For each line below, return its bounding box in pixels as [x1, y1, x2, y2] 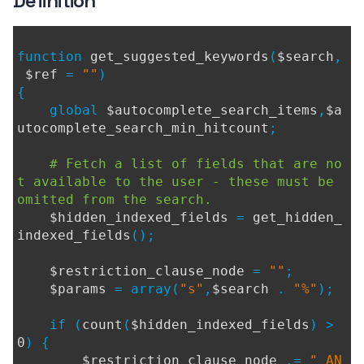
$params [50, 281, 115, 297]
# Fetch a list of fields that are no [50, 156, 342, 171]
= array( [115, 281, 180, 297]
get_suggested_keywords [90, 49, 269, 64]
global [17, 102, 106, 118]
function [17, 49, 90, 64]
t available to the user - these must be [17, 174, 342, 189]
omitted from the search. [17, 192, 212, 207]
